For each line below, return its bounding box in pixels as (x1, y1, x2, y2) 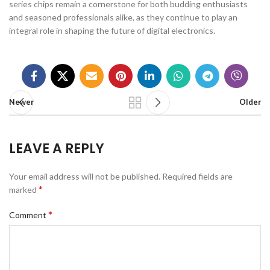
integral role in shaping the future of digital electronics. (9, 25, 215, 36)
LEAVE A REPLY (9, 139, 104, 158)
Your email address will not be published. (9, 171, 160, 181)
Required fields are (162, 171, 233, 181)
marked (9, 184, 39, 195)
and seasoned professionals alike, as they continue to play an (9, 12, 237, 22)
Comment (9, 210, 48, 220)
